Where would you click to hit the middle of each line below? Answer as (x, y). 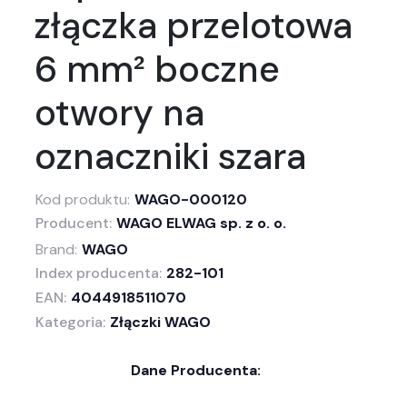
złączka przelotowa (193, 25)
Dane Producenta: (195, 370)
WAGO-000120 (190, 199)
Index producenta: (98, 273)
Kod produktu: (82, 199)
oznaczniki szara (170, 156)
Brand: (56, 249)
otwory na (119, 113)
